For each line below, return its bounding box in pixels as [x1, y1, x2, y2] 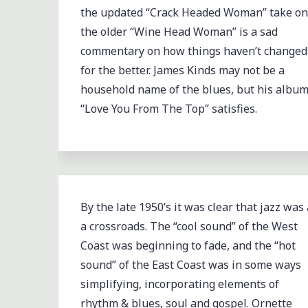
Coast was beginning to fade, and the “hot [80, 238, 296, 254]
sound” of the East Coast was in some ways [80, 257, 301, 273]
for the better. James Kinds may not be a [80, 62, 285, 78]
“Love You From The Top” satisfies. [80, 100, 260, 116]
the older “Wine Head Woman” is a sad [80, 23, 278, 39]
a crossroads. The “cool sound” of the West [80, 219, 298, 234]
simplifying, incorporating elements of [80, 276, 279, 292]
